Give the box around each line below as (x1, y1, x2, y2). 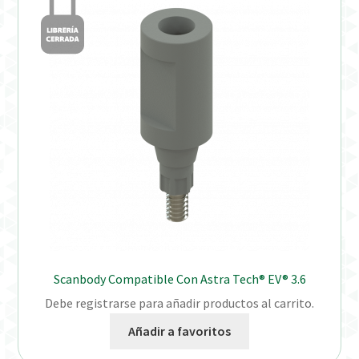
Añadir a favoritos (128, 323, 231, 340)
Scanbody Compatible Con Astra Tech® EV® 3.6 (53, 270, 306, 287)
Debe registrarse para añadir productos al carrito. (45, 295, 314, 312)
